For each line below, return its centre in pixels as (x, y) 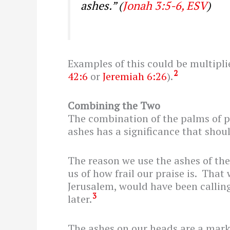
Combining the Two (114, 105)
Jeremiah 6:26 (135, 76)
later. (80, 199)
